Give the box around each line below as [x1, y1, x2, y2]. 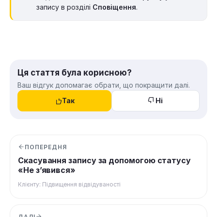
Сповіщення [93, 3, 136, 12]
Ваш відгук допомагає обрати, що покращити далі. [17, 81, 190, 90]
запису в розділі [36, 3, 93, 12]
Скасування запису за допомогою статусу [18, 155, 191, 166]
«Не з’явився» [18, 165, 76, 175]
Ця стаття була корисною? [17, 68, 132, 78]
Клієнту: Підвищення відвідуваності [18, 180, 121, 188]
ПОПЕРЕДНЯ [25, 143, 67, 151]
